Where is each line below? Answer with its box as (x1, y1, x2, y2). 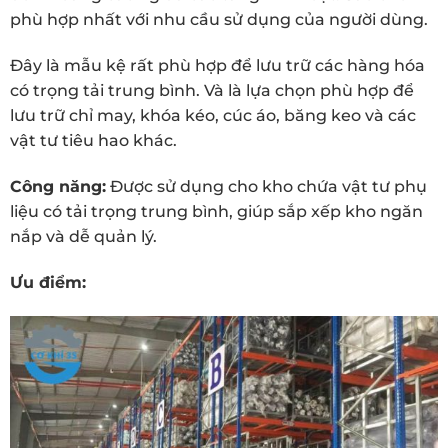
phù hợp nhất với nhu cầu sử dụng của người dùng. (10, 10, 428, 30)
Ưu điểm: (10, 272, 86, 292)
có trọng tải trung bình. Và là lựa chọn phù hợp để (10, 81, 414, 101)
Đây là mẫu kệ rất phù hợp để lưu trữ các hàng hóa (10, 56, 425, 76)
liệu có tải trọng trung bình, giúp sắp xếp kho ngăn (10, 202, 423, 222)
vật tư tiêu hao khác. (10, 131, 177, 151)
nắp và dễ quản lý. (10, 227, 157, 247)
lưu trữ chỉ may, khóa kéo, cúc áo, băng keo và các (10, 106, 416, 126)
